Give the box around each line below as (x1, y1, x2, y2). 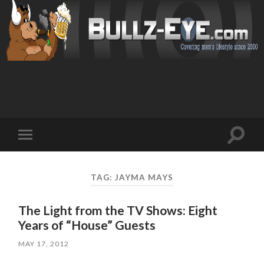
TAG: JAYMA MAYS (90, 172, 173, 182)
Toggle (28, 138, 57, 150)
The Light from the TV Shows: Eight (18, 203, 218, 218)
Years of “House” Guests (18, 217, 156, 233)
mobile (28, 148, 57, 159)
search (236, 143, 263, 154)
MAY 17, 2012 (18, 239, 70, 249)
